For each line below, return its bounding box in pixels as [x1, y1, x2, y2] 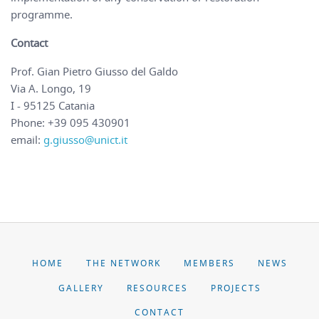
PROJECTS [210, 281, 261, 294]
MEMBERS [183, 257, 235, 270]
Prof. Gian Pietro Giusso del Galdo [11, 64, 178, 79]
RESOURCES [126, 281, 188, 294]
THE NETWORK [85, 257, 161, 270]
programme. [11, 7, 73, 22]
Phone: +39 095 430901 [11, 115, 130, 130]
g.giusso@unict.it [43, 132, 127, 147]
